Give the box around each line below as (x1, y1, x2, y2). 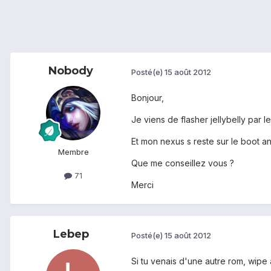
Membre (57, 147, 89, 157)
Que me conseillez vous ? (131, 158, 234, 169)
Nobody (48, 64, 93, 78)
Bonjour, (131, 93, 164, 103)
